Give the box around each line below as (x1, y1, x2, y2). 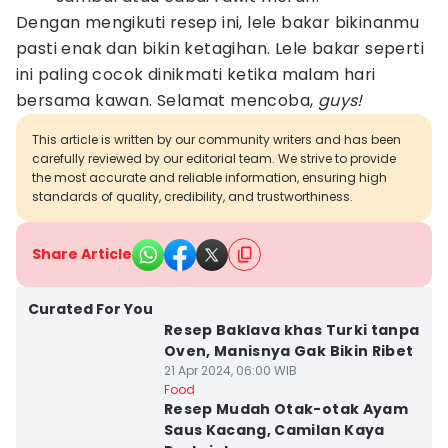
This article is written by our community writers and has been (32, 131, 401, 148)
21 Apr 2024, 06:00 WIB (163, 362, 297, 379)
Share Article (32, 244, 132, 264)
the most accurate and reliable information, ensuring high (32, 169, 387, 186)
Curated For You (28, 299, 153, 319)
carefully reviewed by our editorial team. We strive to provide (32, 150, 396, 167)
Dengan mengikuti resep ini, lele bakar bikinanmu (16, 11, 420, 34)
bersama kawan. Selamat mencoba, (16, 89, 318, 112)
